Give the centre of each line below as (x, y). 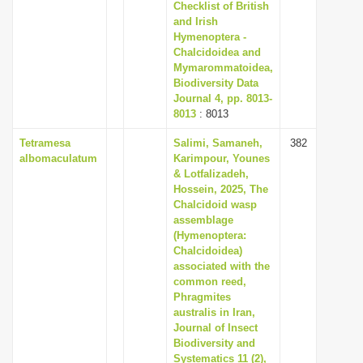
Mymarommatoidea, (223, 68)
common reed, (210, 282)
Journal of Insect (216, 328)
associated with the (222, 266)
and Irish (196, 21)
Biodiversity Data (216, 83)
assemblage (203, 220)
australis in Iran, (214, 312)
